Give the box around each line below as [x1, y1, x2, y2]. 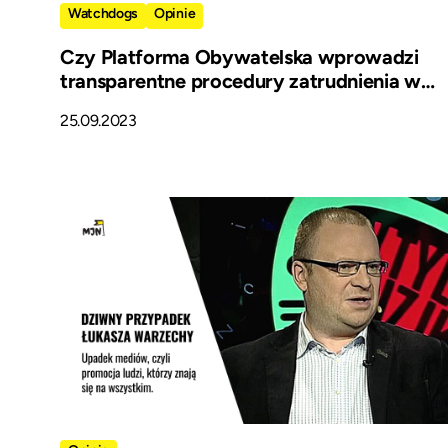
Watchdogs [68, 5, 139, 23]
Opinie [154, 5, 196, 23]
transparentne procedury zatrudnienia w [60, 69, 421, 94]
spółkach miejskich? [60, 93, 237, 118]
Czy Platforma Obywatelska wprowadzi [60, 45, 419, 70]
